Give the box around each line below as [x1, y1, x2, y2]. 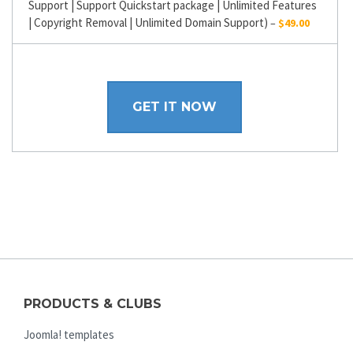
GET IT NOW [132, 99, 217, 115]
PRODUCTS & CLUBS [24, 295, 162, 311]
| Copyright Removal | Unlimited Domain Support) [28, 14, 268, 30]
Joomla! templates [24, 326, 114, 342]
